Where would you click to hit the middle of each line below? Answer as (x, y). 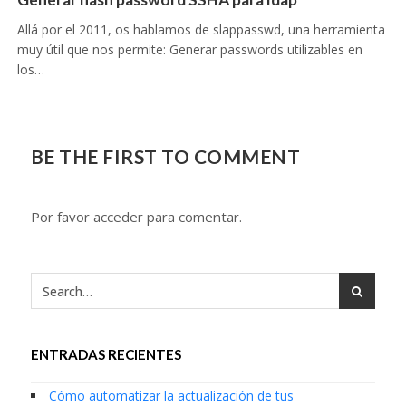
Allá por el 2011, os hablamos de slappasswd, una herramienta (201, 30)
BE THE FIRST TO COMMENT (165, 157)
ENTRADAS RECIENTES (106, 355)
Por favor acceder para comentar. (136, 217)
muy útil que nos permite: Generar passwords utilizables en (189, 50)
